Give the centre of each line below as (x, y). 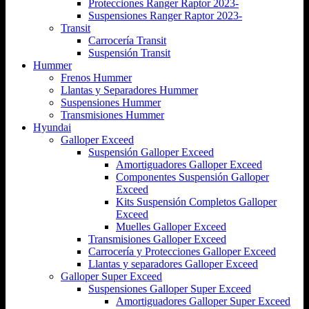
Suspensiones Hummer (111, 102)
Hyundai (52, 127)
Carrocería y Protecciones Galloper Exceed (182, 251)
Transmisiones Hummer (112, 114)
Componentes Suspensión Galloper (192, 177)
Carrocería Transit (127, 40)
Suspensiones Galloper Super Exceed (170, 288)
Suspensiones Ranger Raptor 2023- (165, 15)
